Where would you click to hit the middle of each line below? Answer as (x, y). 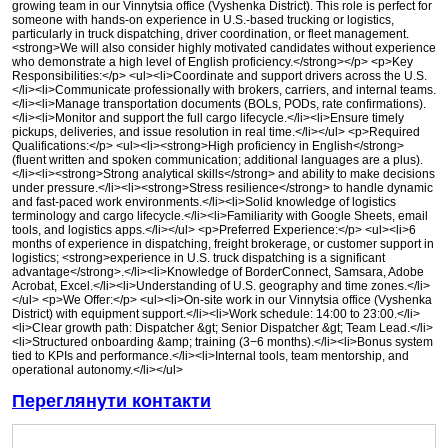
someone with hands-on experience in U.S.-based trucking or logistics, (203, 20)
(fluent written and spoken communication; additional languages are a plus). (217, 160)
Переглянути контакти (111, 401)
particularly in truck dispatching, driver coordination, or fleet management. (210, 34)
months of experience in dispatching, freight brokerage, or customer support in (223, 244)
